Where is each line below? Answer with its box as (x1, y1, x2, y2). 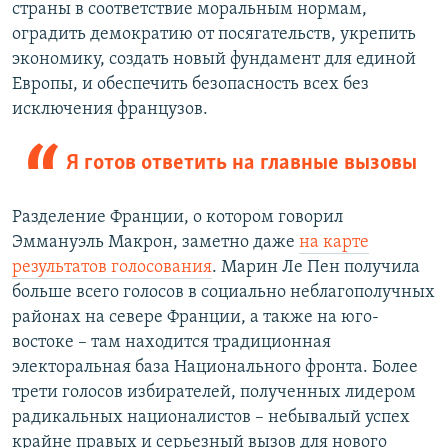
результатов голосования (12, 258, 212, 278)
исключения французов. (12, 100, 208, 120)
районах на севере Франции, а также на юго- (12, 308, 379, 328)
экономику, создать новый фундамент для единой (12, 50, 416, 70)
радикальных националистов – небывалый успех (12, 408, 410, 428)
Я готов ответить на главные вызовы (65, 152, 417, 176)
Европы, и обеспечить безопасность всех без (12, 75, 369, 95)
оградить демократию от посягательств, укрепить (12, 25, 416, 45)
